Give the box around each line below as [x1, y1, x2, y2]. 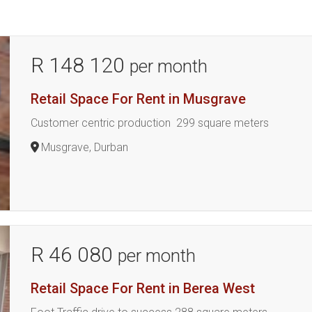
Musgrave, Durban [41, 141, 129, 154]
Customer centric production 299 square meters [31, 116, 270, 130]
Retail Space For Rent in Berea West [31, 280, 256, 297]
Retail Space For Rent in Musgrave [31, 91, 247, 107]
